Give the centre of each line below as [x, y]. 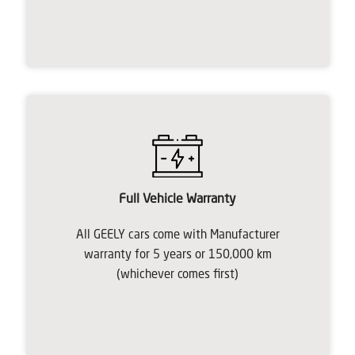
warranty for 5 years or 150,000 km [177, 255]
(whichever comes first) [177, 275]
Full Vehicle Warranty [177, 199]
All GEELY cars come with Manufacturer [177, 235]
